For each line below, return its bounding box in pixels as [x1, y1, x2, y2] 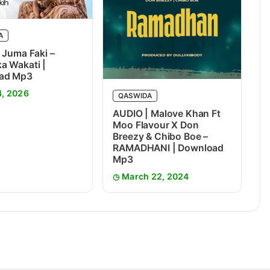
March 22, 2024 [122, 171, 189, 181]
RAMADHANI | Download [113, 142, 224, 154]
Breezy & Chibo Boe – [113, 130, 209, 142]
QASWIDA [118, 91, 152, 100]
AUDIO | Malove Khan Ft [113, 107, 221, 119]
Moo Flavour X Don [113, 119, 199, 131]
